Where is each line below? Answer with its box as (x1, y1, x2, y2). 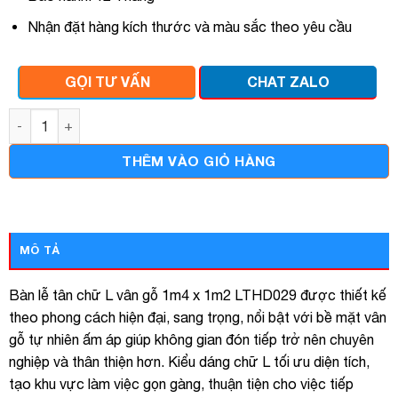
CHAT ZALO (247, 72, 330, 90)
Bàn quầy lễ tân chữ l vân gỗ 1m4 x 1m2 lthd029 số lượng (8, 109, 380, 125)
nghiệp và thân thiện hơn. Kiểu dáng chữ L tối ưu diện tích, (9, 353, 370, 370)
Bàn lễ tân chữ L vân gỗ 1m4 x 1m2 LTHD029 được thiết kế (9, 286, 386, 303)
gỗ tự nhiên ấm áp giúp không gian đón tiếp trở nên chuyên (9, 330, 374, 347)
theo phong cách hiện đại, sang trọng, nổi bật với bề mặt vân (9, 308, 386, 325)
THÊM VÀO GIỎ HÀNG (122, 152, 276, 169)
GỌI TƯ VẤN (64, 72, 150, 90)
